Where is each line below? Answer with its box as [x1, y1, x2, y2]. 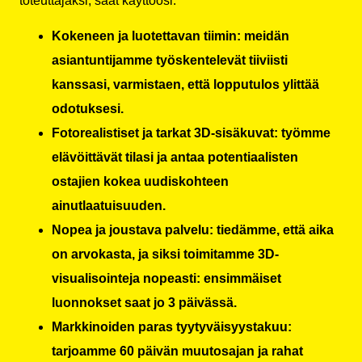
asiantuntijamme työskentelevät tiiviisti [52, 53, 288, 68]
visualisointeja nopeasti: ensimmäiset [52, 271, 281, 286]
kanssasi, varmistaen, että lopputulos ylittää [52, 78, 319, 92]
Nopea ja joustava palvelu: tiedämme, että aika [52, 223, 334, 238]
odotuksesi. [52, 102, 124, 116]
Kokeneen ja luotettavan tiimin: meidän [52, 29, 289, 44]
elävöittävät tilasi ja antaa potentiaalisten [52, 150, 298, 165]
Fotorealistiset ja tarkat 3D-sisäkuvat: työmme [52, 126, 330, 141]
